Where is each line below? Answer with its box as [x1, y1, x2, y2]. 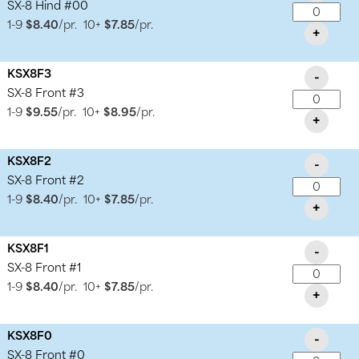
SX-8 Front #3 [7, 87, 85, 100]
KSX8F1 [7, 243, 50, 256]
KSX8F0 [7, 330, 53, 343]
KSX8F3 [7, 68, 52, 81]
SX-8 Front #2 [7, 175, 85, 188]
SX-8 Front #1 [7, 262, 82, 275]
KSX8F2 [7, 155, 52, 168]
